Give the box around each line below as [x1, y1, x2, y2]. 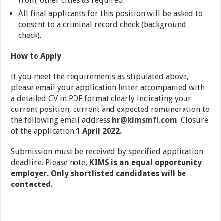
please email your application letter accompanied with [11, 83, 205, 92]
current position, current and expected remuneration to [11, 105, 210, 114]
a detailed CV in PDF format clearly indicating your [11, 94, 192, 103]
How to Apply [11, 51, 62, 61]
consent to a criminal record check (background [18, 20, 187, 29]
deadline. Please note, [11, 158, 90, 167]
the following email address [11, 115, 112, 125]
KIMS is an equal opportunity [89, 158, 202, 167]
